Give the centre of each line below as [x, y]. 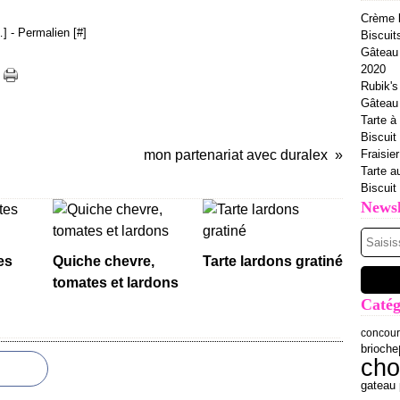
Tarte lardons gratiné [272, 261]
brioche [379, 348]
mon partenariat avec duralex [236, 155]
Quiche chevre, [104, 261]
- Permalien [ [42, 33]
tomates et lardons [116, 283]
